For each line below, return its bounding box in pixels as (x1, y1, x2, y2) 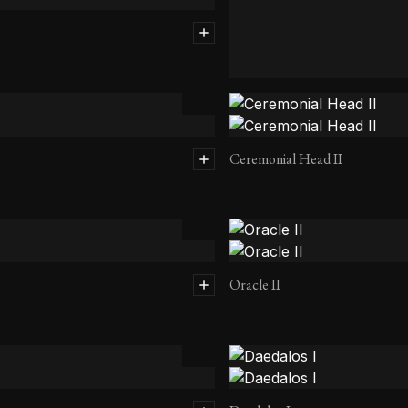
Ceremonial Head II (229, 148, 342, 168)
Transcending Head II (229, 90, 353, 110)
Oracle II (229, 275, 280, 295)
